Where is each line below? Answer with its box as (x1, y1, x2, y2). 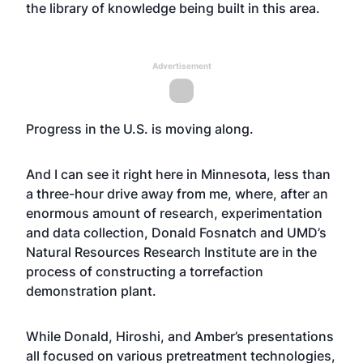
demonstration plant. (26, 283, 156, 299)
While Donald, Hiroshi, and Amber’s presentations (26, 328, 334, 344)
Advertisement (152, 61, 211, 70)
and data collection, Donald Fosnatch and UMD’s (26, 224, 327, 241)
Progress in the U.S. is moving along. (26, 121, 254, 137)
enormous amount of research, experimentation (26, 205, 322, 221)
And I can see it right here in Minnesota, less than (26, 166, 331, 182)
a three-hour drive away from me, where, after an (26, 186, 328, 202)
